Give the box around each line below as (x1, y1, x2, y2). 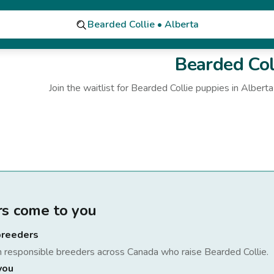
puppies (193, 81, 229, 95)
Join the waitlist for (49, 81, 131, 95)
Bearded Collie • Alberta (87, 18, 199, 31)
